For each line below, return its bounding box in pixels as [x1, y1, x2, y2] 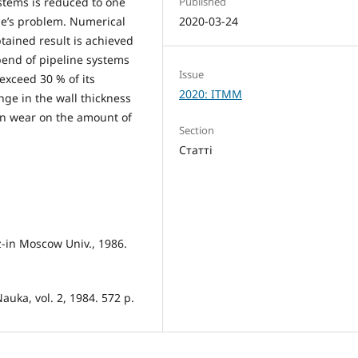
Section [179, 122, 215, 137]
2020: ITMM [179, 86, 243, 101]
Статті [179, 141, 213, 157]
